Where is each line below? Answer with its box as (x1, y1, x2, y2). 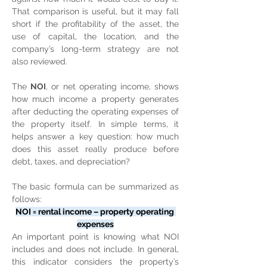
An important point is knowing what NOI (12, 232, 179, 241)
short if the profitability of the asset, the (12, 19, 179, 29)
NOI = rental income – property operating (15, 207, 176, 216)
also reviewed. (12, 57, 67, 66)
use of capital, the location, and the (12, 32, 179, 41)
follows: (12, 194, 42, 204)
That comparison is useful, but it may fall (12, 7, 179, 16)
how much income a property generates (12, 94, 179, 104)
